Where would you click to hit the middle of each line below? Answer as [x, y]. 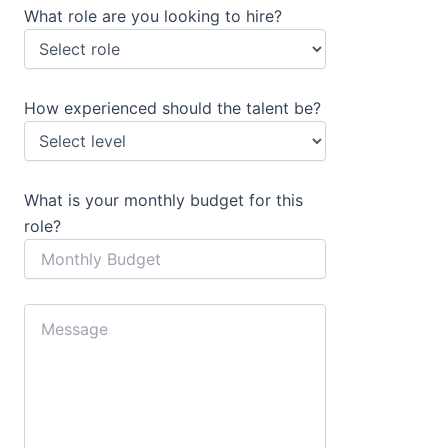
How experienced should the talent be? [172, 108]
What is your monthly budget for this [163, 199]
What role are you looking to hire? [153, 16]
